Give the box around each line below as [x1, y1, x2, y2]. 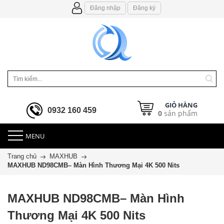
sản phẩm [161, 108, 197, 118]
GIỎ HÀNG [164, 100, 197, 109]
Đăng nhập [89, 4, 120, 11]
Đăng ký [132, 4, 155, 11]
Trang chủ [7, 152, 36, 160]
